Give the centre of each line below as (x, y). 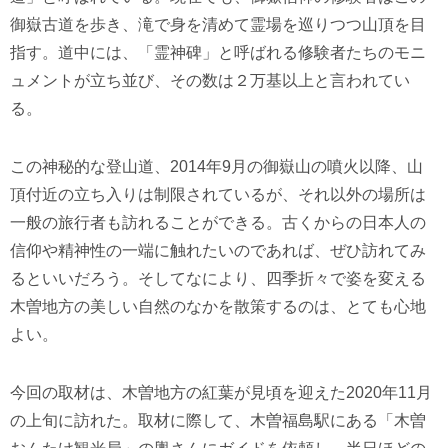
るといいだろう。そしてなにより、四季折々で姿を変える (218, 278)
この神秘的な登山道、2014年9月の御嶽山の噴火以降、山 (216, 166)
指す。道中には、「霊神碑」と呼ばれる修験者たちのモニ (218, 52)
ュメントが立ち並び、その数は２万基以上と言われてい (210, 80)
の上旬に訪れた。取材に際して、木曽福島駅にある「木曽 (218, 420)
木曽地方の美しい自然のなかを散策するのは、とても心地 (218, 306)
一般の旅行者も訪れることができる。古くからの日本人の (218, 222)
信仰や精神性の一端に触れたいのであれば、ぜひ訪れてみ (218, 250)
